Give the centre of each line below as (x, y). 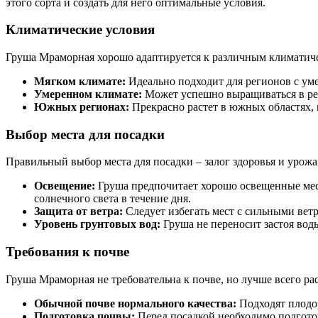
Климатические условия (80, 30)
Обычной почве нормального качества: (135, 303)
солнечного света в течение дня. (113, 199)
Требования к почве (67, 252)
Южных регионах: (82, 106)
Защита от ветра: (78, 212)
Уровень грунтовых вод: (97, 224)
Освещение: (65, 186)
